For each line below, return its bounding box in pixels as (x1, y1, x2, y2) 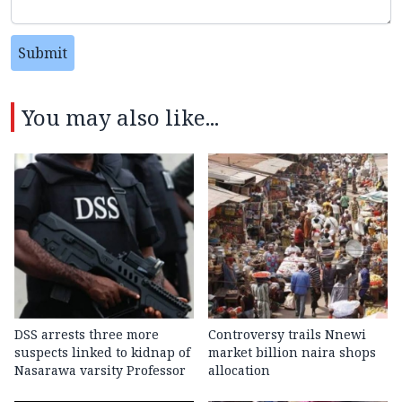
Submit (18, 43, 67, 64)
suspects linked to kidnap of (14, 344, 190, 362)
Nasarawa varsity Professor (14, 362, 186, 380)
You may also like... (22, 102, 219, 133)
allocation (208, 362, 270, 380)
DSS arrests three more (14, 326, 159, 344)
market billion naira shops (208, 344, 376, 362)
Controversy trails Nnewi (208, 326, 366, 344)
